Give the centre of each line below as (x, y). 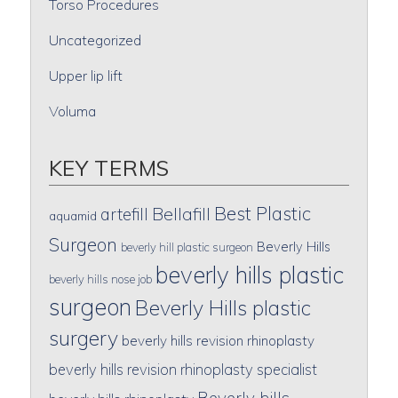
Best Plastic (262, 213)
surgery (83, 338)
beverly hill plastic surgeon (187, 247)
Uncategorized (95, 40)
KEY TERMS (109, 167)
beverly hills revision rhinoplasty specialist (183, 369)
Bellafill (181, 214)
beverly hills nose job (100, 279)
